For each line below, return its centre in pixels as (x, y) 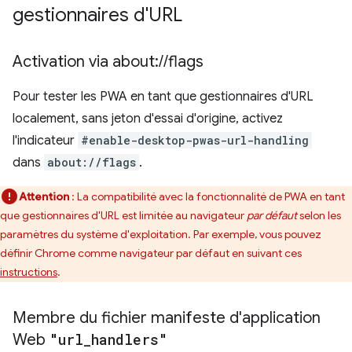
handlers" (129, 339)
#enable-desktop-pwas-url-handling (195, 140)
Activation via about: (86, 62)
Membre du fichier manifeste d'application (167, 318)
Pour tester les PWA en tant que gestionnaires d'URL (163, 97)
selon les (319, 215)
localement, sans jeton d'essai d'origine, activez (148, 119)
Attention (44, 196)
